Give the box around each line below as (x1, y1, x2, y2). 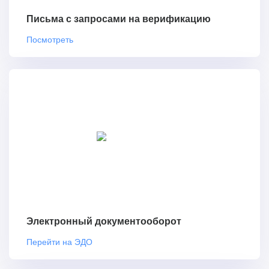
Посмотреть (26, 33, 73, 46)
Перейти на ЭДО (26, 235, 92, 247)
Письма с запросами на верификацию (26, 14, 211, 25)
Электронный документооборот (26, 216, 181, 226)
